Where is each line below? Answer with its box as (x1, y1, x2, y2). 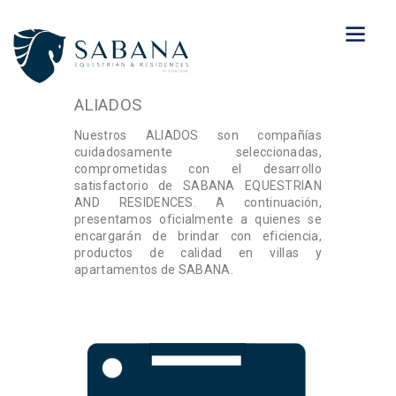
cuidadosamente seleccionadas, (74, 145, 322, 160)
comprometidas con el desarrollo (74, 162, 322, 177)
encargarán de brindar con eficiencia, (74, 229, 322, 244)
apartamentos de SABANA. (74, 263, 237, 278)
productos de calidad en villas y (74, 246, 322, 261)
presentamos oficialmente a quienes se (74, 212, 322, 227)
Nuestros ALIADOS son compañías (74, 128, 322, 143)
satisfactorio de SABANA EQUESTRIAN (74, 179, 322, 194)
